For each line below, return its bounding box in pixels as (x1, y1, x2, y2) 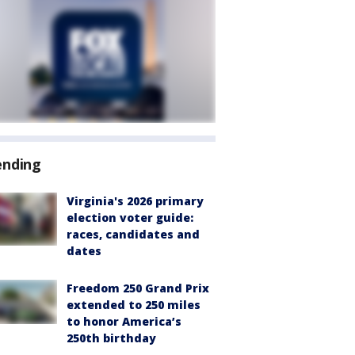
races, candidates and (67, 227, 200, 242)
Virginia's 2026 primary (67, 193, 204, 208)
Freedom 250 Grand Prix (67, 281, 209, 296)
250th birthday (67, 330, 156, 345)
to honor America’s (67, 314, 181, 329)
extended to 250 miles (67, 297, 200, 312)
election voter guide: (67, 210, 193, 225)
